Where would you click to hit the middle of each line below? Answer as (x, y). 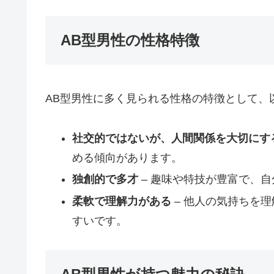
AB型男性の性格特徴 (130, 40)
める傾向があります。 (127, 157)
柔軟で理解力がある (121, 201)
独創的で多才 (105, 180)
